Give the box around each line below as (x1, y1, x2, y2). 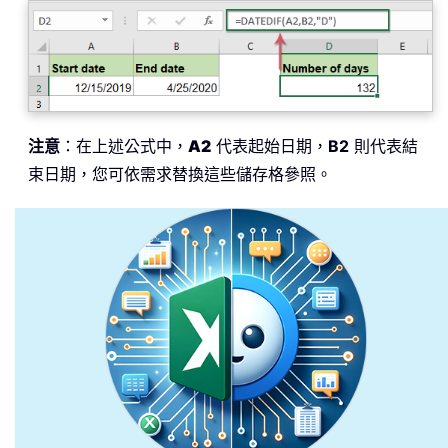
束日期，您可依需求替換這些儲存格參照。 (28, 164, 332, 185)
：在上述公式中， (60, 136, 188, 157)
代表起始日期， (211, 136, 328, 157)
